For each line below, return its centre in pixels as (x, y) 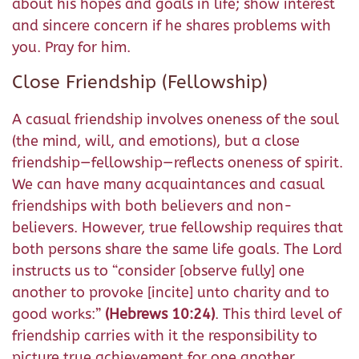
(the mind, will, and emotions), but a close (156, 141)
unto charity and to (263, 292)
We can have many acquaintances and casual (168, 184)
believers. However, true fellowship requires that (177, 228)
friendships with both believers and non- (152, 206)
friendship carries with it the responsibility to (165, 336)
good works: (54, 314)
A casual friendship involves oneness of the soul (175, 119)
